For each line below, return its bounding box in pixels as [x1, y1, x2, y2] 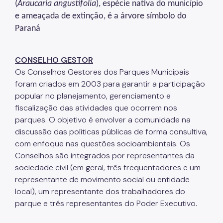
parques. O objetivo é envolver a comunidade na [15, 114, 191, 125]
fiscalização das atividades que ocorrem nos [15, 103, 177, 113]
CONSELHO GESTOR [15, 55, 93, 66]
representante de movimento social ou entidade [15, 174, 190, 185]
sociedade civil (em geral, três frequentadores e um [15, 162, 201, 173]
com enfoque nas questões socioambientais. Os [15, 138, 190, 149]
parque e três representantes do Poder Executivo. [15, 198, 197, 209]
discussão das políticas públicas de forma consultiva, [15, 126, 208, 137]
